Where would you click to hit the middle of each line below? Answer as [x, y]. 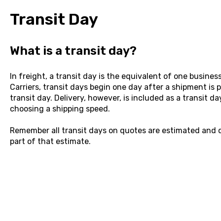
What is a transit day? [73, 51]
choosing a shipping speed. [60, 109]
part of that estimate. [50, 142]
